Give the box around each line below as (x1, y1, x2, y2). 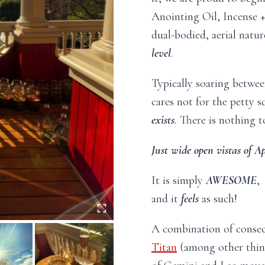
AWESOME (206, 173, 257, 188)
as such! (199, 192, 237, 206)
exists (151, 113, 174, 127)
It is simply (151, 173, 206, 188)
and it (151, 192, 181, 206)
